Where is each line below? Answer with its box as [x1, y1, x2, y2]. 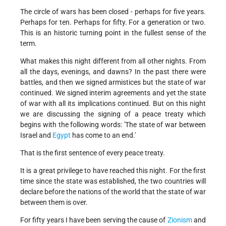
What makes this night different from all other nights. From [20, 57, 206, 66]
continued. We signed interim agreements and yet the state [20, 89, 206, 97]
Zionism [167, 216, 192, 224]
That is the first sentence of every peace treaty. [20, 149, 165, 157]
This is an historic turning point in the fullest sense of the [20, 29, 206, 37]
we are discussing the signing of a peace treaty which [20, 110, 206, 119]
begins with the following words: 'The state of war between [20, 121, 206, 129]
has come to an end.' [71, 131, 136, 140]
